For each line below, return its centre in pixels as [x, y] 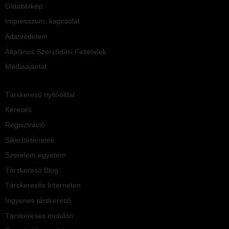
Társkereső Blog [32, 170]
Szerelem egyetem [36, 155]
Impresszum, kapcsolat [42, 21]
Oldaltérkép [24, 6]
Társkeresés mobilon [39, 215]
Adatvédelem [26, 37]
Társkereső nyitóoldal [40, 94]
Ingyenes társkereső [38, 200]
